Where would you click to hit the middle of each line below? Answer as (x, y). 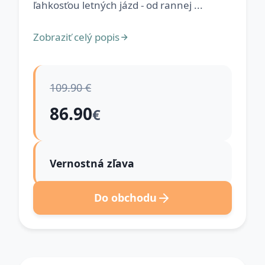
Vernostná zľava (92, 163)
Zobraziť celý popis (76, 37)
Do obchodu (125, 198)
